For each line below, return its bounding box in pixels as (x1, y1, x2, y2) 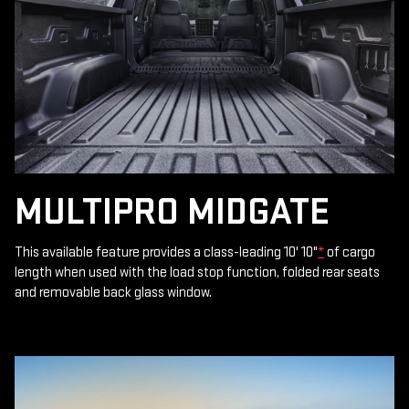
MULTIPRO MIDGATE (15, 188, 330, 236)
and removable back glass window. (15, 283, 212, 301)
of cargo (324, 243, 375, 261)
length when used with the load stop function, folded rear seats (15, 263, 380, 281)
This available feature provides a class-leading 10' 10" (15, 243, 318, 261)
